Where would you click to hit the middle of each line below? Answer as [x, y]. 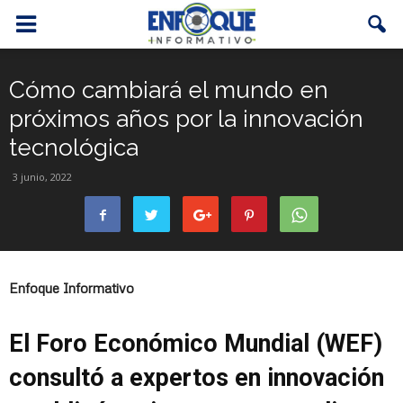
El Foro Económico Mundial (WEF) [196, 344]
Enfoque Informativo [72, 288]
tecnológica [74, 148]
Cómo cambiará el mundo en [169, 90]
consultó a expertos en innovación [197, 378]
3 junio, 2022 [42, 177]
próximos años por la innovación [186, 119]
